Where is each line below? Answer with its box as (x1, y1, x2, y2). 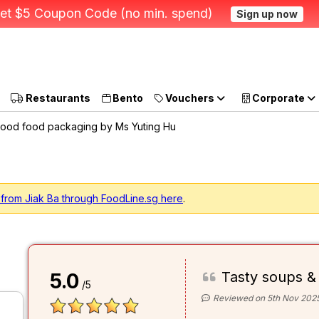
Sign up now (236, 8, 298, 20)
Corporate (250, 92, 307, 104)
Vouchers (163, 92, 216, 104)
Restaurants (23, 92, 90, 104)
